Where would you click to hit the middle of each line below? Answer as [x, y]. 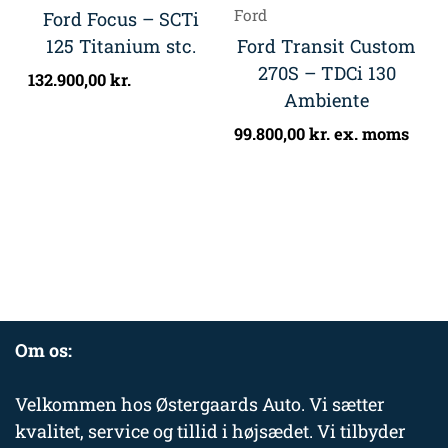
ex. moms [369, 134]
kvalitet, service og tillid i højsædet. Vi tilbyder [210, 431]
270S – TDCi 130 [326, 72]
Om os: [43, 350]
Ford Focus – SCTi [121, 18]
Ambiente [327, 99]
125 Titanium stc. [121, 45]
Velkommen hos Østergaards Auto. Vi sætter [200, 404]
